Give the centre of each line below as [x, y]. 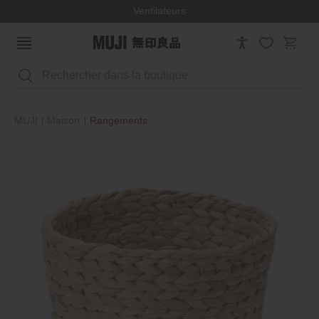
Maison [64, 120]
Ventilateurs [159, 11]
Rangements [118, 120]
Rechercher [63, 71]
